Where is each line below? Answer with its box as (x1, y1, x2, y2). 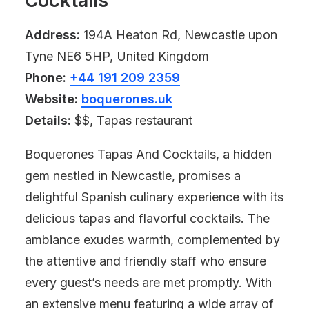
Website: (25, 92, 78, 106)
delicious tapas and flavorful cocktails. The (25, 211, 270, 226)
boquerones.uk (81, 92, 172, 106)
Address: (25, 28, 80, 42)
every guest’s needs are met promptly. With (25, 275, 272, 290)
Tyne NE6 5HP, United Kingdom (25, 49, 209, 63)
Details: (25, 113, 71, 128)
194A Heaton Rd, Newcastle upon (80, 28, 277, 42)
